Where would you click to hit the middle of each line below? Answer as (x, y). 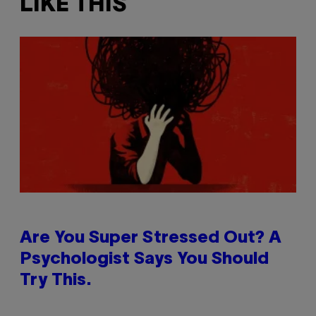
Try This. (56, 280)
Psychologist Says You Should (144, 259)
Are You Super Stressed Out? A (151, 238)
